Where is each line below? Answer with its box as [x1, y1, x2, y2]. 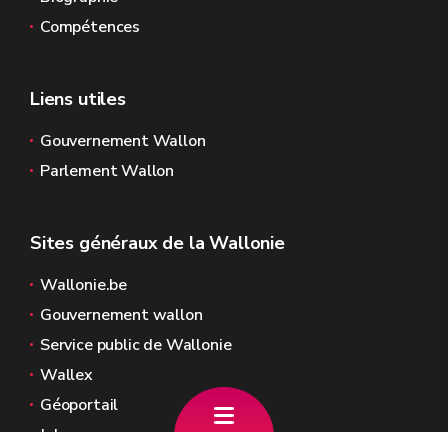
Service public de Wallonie [40, 334, 232, 356]
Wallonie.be [40, 274, 128, 296]
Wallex [40, 364, 93, 386]
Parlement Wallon [40, 160, 175, 182]
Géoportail [40, 394, 119, 416]
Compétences [40, 16, 141, 38]
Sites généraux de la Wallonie [30, 231, 285, 255]
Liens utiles [30, 87, 126, 111]
